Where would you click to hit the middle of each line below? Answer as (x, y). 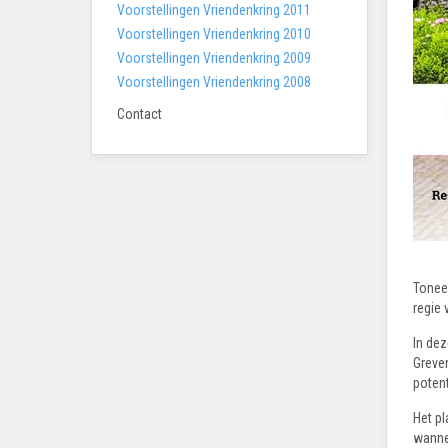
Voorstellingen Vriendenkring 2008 (214, 81)
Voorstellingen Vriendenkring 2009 (214, 57)
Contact (139, 113)
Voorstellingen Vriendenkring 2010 (214, 33)
